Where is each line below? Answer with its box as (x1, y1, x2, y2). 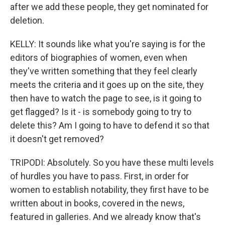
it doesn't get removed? (10, 134, 104, 144)
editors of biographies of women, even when (10, 52, 187, 63)
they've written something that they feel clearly (10, 66, 197, 76)
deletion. (10, 15, 44, 26)
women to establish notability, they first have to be (10, 184, 209, 195)
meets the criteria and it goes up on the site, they (10, 79, 204, 90)
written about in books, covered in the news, (10, 198, 184, 208)
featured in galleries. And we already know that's (10, 211, 201, 222)
